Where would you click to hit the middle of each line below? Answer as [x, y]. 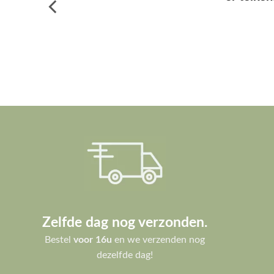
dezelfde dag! [124, 236]
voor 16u [92, 220]
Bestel [59, 220]
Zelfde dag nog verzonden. [124, 202]
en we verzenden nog [158, 220]
